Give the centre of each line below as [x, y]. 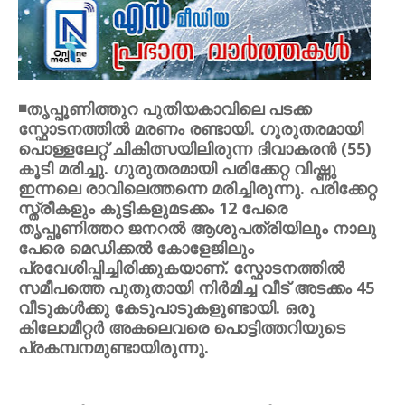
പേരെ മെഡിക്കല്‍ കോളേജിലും [136, 248]
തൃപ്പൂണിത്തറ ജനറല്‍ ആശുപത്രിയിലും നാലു [197, 228]
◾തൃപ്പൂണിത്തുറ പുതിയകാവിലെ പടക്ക [165, 108]
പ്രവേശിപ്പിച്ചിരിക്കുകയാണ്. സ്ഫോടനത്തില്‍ [181, 268]
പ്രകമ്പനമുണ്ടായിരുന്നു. [113, 347]
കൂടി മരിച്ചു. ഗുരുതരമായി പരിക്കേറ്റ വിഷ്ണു [177, 168]
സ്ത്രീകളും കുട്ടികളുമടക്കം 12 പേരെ [153, 208]
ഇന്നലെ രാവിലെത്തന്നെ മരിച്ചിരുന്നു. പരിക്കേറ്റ [198, 188]
